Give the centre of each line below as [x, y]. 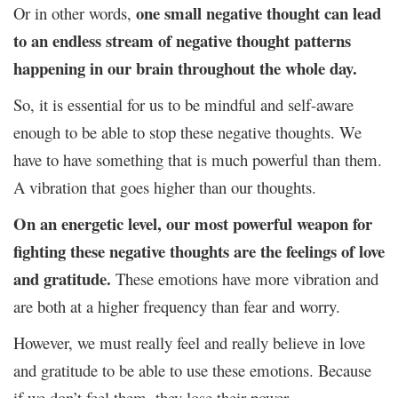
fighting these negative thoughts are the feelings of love [199, 251]
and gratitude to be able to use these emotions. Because [192, 370]
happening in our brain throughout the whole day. [185, 68]
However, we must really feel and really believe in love [189, 342]
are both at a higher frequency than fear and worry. [177, 306]
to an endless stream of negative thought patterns [182, 40]
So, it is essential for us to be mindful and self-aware [183, 104]
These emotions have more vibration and [247, 278]
